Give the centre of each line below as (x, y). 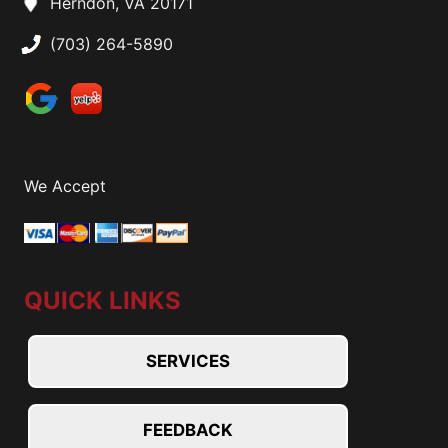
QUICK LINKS (102, 300)
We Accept (65, 185)
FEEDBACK (188, 429)
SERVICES (188, 360)
